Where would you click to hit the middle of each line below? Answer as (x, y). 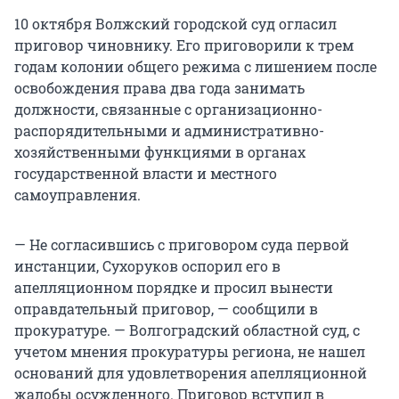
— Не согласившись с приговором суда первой (182, 245)
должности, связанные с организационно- (168, 110)
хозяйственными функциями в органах (160, 152)
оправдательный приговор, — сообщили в (166, 309)
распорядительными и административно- (169, 131)
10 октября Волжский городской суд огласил (175, 24)
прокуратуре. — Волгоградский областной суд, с (187, 330)
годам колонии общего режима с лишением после (195, 67)
